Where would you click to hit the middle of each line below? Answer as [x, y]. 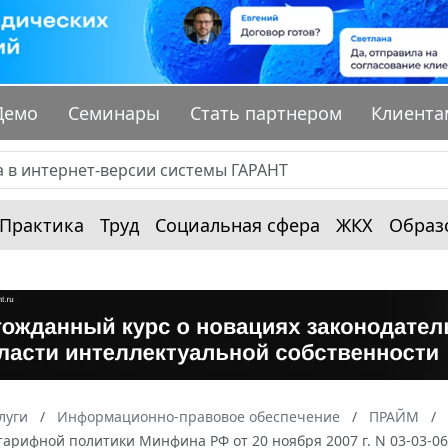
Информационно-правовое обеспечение [198, 417]
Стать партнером [265, 113]
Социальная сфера [237, 225]
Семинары [114, 113]
